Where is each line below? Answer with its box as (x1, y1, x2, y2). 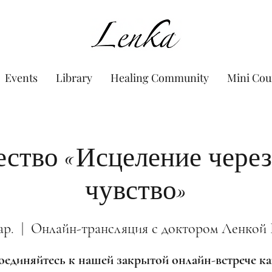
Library (55, 70, 92, 85)
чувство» (84, 174, 188, 207)
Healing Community (110, 70, 209, 85)
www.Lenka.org (93, 27, 178, 42)
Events (4, 70, 38, 85)
